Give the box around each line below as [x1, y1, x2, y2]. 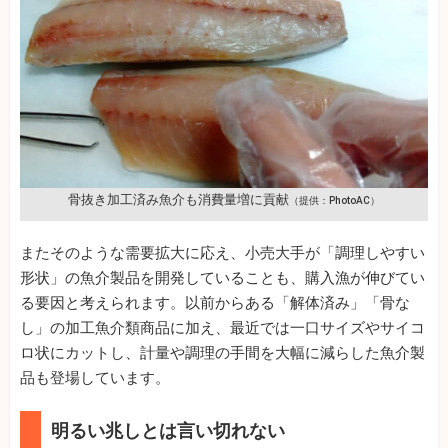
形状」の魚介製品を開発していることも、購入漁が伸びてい [20, 268, 425, 287]
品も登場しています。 [20, 368, 170, 387]
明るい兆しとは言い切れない [51, 419, 285, 441]
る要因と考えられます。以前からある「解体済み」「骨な [20, 293, 410, 312]
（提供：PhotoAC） [289, 194, 380, 206]
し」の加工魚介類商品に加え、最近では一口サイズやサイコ [20, 318, 425, 337]
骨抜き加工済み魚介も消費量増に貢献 [68, 191, 289, 207]
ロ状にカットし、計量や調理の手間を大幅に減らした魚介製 [20, 343, 425, 362]
